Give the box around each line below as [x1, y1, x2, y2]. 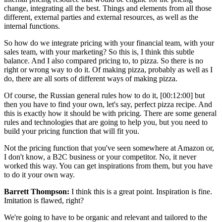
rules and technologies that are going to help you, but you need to [4, 117, 208, 126]
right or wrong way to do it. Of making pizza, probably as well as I [4, 65, 213, 74]
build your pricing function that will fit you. [4, 126, 139, 135]
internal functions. [4, 21, 60, 30]
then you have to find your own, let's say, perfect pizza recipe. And [4, 100, 212, 109]
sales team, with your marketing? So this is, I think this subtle [4, 47, 194, 56]
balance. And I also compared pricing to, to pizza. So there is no [4, 56, 203, 65]
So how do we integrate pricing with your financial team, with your [4, 38, 214, 47]
